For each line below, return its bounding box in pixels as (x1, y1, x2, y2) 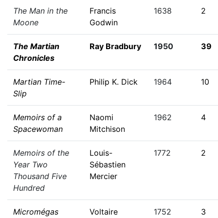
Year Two (13, 160, 48, 169)
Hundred (13, 183, 45, 193)
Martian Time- (13, 77, 65, 87)
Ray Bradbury (90, 41, 141, 51)
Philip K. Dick (90, 77, 138, 87)
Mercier (90, 171, 117, 181)
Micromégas (13, 207, 58, 217)
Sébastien (90, 160, 126, 169)
